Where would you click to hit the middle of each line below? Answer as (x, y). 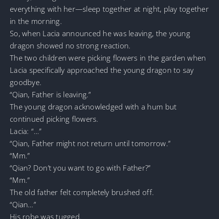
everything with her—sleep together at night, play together (109, 9)
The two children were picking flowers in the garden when (108, 58)
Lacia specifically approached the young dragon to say (102, 70)
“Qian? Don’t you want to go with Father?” (80, 168)
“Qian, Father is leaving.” (51, 95)
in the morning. (36, 21)
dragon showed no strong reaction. (70, 46)
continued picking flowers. (54, 119)
